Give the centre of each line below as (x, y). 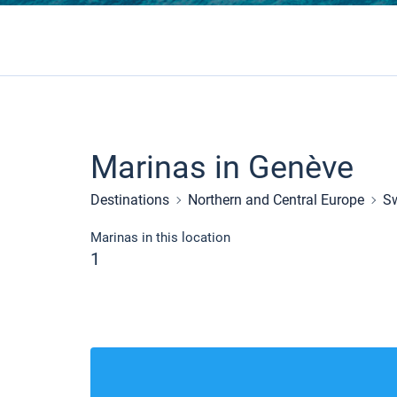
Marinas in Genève (222, 167)
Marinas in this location (160, 237)
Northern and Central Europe (276, 200)
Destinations (130, 200)
